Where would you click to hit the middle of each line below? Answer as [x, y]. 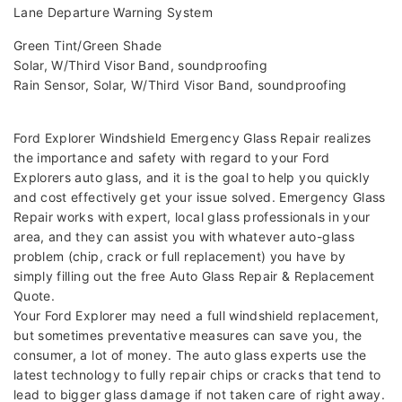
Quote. [35, 296]
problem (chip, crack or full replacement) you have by [180, 257]
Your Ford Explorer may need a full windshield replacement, [197, 316]
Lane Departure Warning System [114, 13]
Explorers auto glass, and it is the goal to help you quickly [192, 178]
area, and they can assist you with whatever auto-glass [184, 237]
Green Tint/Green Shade [88, 46]
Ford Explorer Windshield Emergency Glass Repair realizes [192, 138]
